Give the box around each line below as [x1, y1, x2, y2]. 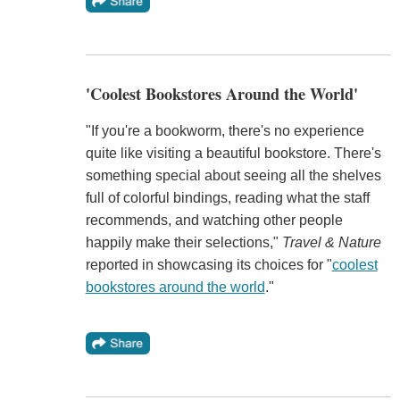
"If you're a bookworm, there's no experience [85, 123, 364, 138]
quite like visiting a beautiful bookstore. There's [85, 146, 381, 161]
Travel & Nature [281, 235, 381, 250]
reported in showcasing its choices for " [85, 257, 332, 272]
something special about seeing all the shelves [85, 168, 381, 183]
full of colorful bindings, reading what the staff [85, 190, 370, 205]
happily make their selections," [85, 235, 282, 250]
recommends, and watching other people [85, 212, 343, 228]
